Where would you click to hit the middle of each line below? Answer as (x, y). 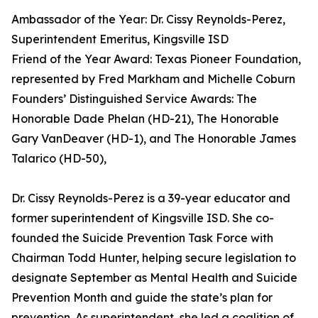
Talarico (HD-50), (59, 159)
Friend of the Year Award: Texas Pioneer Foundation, (156, 59)
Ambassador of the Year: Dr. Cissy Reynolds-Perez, (148, 20)
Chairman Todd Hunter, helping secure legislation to (154, 258)
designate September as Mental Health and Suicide (154, 278)
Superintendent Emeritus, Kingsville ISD (120, 39)
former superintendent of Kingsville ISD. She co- (143, 218)
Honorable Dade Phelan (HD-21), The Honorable (145, 119)
